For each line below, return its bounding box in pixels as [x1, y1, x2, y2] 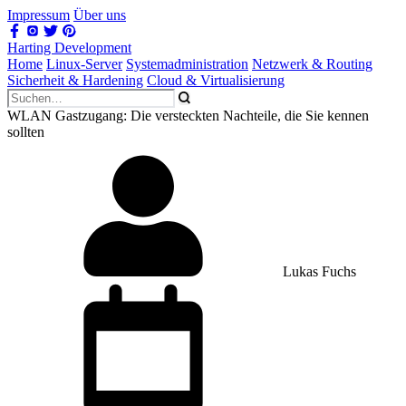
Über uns [73, 7, 126, 23]
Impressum [7, 7, 70, 23]
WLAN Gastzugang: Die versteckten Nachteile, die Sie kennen [7, 108, 369, 123]
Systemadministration [126, 56, 248, 72]
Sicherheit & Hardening [7, 72, 143, 88]
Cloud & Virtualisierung [147, 72, 285, 88]
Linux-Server [46, 56, 122, 72]
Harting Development [7, 40, 131, 55]
